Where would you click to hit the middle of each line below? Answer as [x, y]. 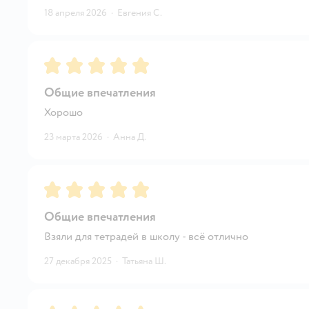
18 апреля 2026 [76, 12]
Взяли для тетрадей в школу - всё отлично [146, 236]
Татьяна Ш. [144, 261]
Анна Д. [130, 137]
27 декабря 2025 [78, 261]
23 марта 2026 [73, 137]
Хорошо [63, 112]
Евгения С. [140, 12]
